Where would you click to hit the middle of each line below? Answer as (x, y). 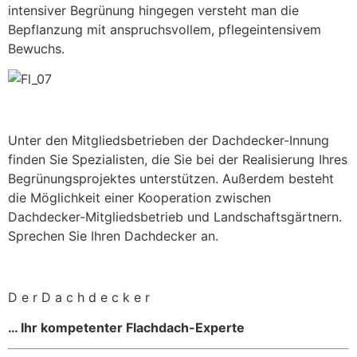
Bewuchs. (36, 48)
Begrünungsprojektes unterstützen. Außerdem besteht (171, 178)
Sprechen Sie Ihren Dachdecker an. (113, 235)
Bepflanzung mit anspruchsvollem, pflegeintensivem (165, 29)
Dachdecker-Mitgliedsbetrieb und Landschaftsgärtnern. (175, 216)
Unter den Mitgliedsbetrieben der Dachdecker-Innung (169, 140)
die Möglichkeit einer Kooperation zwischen (139, 197)
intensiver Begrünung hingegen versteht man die (153, 10)
